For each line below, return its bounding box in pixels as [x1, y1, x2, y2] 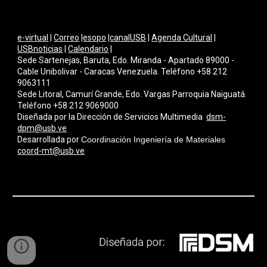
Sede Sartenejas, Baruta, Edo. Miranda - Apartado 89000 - [17, 55, 235, 66]
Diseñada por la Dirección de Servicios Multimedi [17, 112, 198, 122]
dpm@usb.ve [17, 123, 67, 133]
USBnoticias [17, 44, 63, 54]
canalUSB [110, 33, 147, 43]
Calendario [68, 44, 109, 54]
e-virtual [17, 33, 49, 43]
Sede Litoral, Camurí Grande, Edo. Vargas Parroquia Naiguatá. [17, 89, 247, 100]
